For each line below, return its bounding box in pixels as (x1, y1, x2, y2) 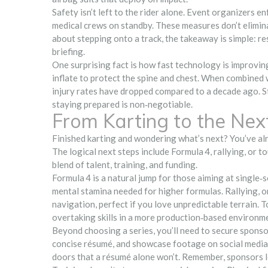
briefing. (52, 46, 85, 57)
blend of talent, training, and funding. (52, 159, 197, 170)
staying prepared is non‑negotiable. (52, 99, 193, 109)
